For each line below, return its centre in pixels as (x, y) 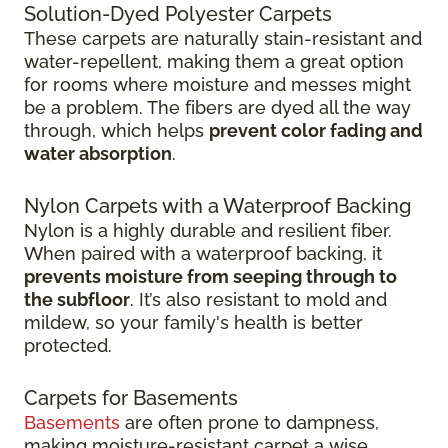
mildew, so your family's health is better (193, 323)
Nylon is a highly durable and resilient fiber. (208, 231)
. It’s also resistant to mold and (258, 300)
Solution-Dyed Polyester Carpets (178, 14)
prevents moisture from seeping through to (210, 277)
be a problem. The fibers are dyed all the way (217, 108)
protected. (68, 346)
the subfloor (77, 300)
